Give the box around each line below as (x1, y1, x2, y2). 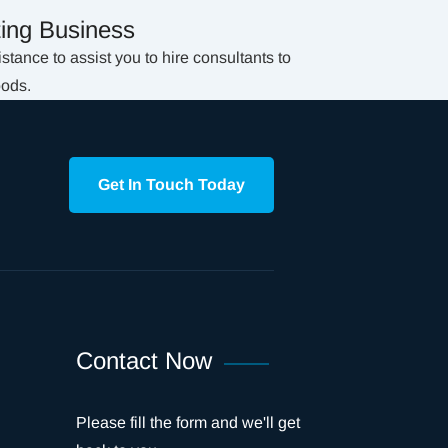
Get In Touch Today (98, 176, 245, 193)
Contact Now (76, 347, 212, 374)
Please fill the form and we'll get (76, 414, 300, 431)
